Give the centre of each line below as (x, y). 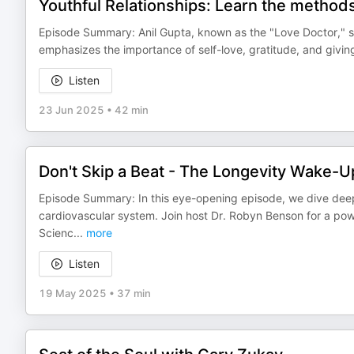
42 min (132, 110)
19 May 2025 (73, 293)
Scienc (56, 233)
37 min (134, 293)
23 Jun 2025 (72, 110)
